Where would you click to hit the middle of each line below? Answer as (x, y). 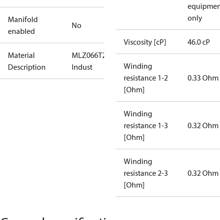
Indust (82, 67)
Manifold (23, 19)
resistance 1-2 (146, 78)
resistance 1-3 (146, 125)
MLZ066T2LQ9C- (99, 55)
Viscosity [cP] (145, 42)
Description (27, 67)
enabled (21, 31)
